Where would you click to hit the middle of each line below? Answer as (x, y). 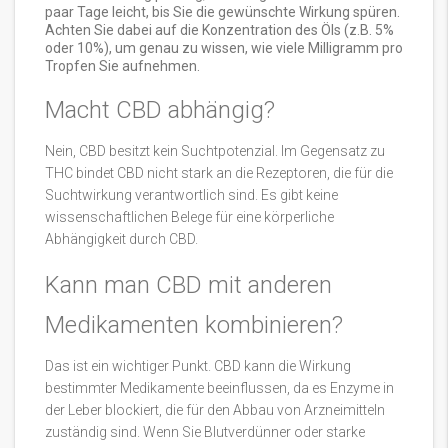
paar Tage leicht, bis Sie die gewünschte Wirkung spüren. (222, 12)
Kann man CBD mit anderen (188, 285)
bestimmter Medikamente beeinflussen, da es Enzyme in (219, 388)
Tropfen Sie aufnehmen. (122, 66)
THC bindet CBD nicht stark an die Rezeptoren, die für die (219, 173)
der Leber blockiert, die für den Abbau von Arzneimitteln (215, 410)
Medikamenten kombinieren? (194, 325)
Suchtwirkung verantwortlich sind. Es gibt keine (191, 195)
